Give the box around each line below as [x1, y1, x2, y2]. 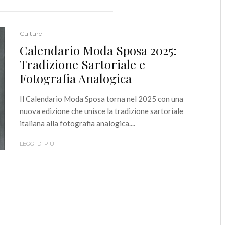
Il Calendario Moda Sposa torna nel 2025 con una [20, 94, 183, 103]
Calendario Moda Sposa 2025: [20, 42, 177, 58]
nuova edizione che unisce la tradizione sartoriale [20, 106, 183, 116]
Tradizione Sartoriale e [20, 56, 145, 72]
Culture [20, 29, 42, 37]
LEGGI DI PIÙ [20, 140, 54, 147]
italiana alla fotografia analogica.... [20, 118, 135, 128]
